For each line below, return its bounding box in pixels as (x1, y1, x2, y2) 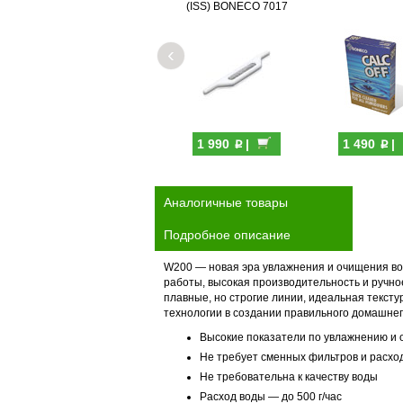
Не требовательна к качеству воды (200, 371, 378, 383)
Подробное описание (164, 228, 291, 242)
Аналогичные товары (164, 195, 288, 210)
